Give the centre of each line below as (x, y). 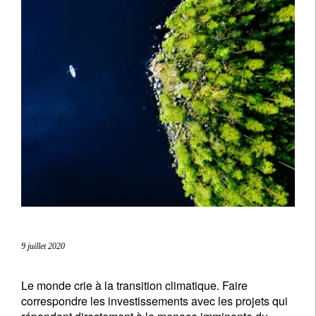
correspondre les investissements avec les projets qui (154, 301)
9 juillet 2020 (43, 246)
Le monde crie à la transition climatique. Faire (134, 285)
